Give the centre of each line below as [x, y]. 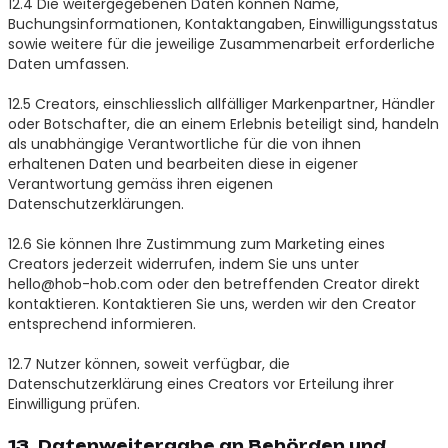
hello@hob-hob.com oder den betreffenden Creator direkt [213, 283]
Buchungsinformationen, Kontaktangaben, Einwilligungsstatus [222, 23]
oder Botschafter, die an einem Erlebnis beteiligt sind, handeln [223, 123]
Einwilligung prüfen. [73, 403]
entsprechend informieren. [101, 323]
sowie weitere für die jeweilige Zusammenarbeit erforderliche [221, 43]
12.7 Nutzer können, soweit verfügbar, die [148, 363]
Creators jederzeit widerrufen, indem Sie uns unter [183, 263]
